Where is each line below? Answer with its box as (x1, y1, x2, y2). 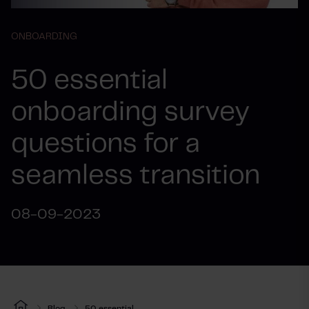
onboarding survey (11, 99, 250, 126)
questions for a (11, 131, 200, 157)
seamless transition (11, 163, 260, 189)
